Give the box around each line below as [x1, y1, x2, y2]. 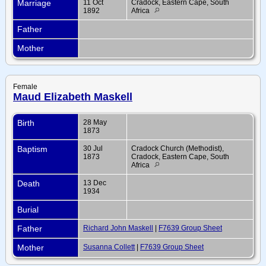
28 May [83, 118, 107, 126]
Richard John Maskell [83, 223, 153, 232]
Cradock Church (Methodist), [131, 144, 224, 153]
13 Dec [83, 178, 106, 187]
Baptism [17, 144, 50, 154]
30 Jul [83, 144, 103, 153]
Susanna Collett [83, 242, 135, 251]
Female [13, 82, 37, 91]
